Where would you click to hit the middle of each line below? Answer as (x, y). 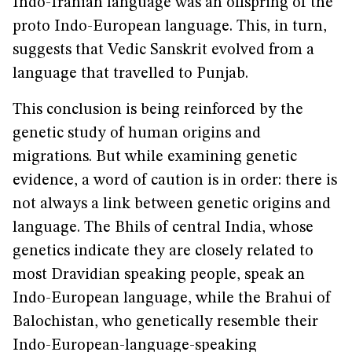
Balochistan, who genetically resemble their (165, 322)
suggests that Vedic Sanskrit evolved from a (163, 50)
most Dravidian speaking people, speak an (159, 275)
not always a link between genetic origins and (172, 204)
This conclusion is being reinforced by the (158, 110)
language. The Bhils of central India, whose (163, 228)
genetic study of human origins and (137, 134)
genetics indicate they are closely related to (163, 251)
